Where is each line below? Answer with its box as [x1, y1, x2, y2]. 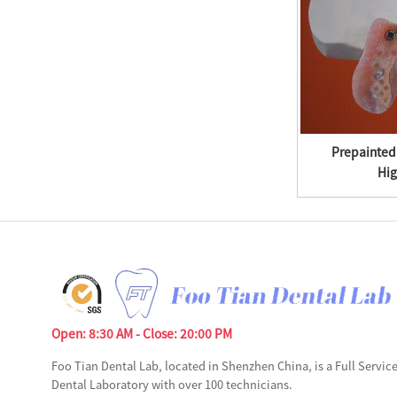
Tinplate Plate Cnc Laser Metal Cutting [35, 144, 253, 161]
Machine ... [113, 164, 175, 182]
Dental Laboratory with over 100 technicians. [51, 376, 292, 393]
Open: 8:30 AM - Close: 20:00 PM [51, 325, 232, 343]
